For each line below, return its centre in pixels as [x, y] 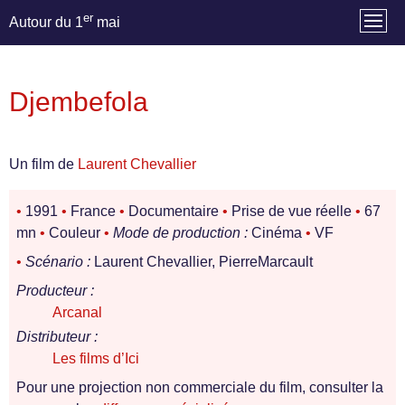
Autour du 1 [46, 23]
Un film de [43, 165]
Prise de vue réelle [292, 212]
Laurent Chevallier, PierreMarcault [202, 262]
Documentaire [174, 212]
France [93, 212]
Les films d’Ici [96, 359]
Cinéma [277, 233]
